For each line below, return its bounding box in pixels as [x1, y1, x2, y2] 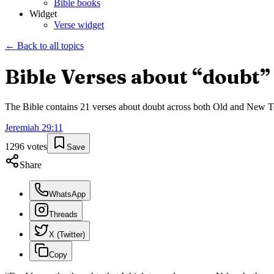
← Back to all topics [5, 40, 84, 51]
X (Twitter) [49, 230, 85, 240]
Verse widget [54, 20, 104, 31]
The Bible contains [5, 102, 80, 113]
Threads [49, 210, 78, 220]
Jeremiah [5, 122, 39, 133]
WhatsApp [49, 190, 86, 199]
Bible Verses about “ [5, 64, 202, 89]
